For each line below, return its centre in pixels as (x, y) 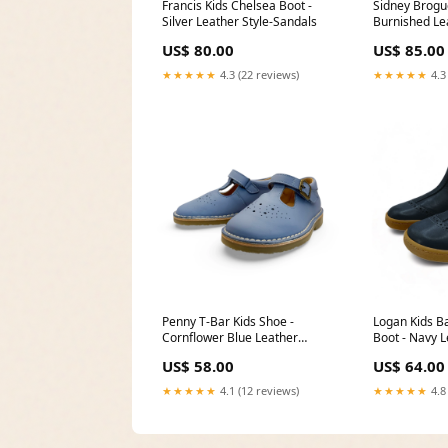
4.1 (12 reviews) (258, 390)
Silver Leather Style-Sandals (239, 22)
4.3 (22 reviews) (258, 75)
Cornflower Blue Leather (230, 337)
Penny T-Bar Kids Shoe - (228, 321)
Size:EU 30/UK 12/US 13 (228, 353)
